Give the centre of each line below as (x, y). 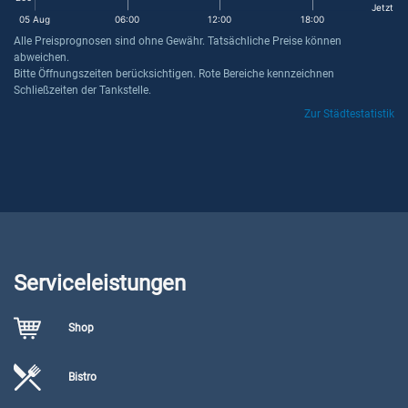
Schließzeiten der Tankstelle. (82, 90)
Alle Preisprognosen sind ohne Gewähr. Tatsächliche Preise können (178, 41)
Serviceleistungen (100, 283)
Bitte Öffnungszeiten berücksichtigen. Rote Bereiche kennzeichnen (174, 74)
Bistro (82, 377)
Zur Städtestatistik (349, 114)
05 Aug (35, 19)
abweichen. (41, 57)
